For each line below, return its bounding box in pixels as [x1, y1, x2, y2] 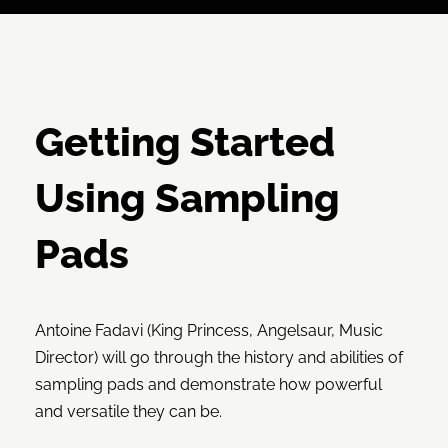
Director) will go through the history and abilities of [35, 347, 403, 367]
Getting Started [35, 117, 335, 165]
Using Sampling [35, 173, 340, 221]
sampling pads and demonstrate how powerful [35, 374, 382, 394]
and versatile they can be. [35, 401, 222, 421]
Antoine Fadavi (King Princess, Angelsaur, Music [35, 320, 383, 340]
